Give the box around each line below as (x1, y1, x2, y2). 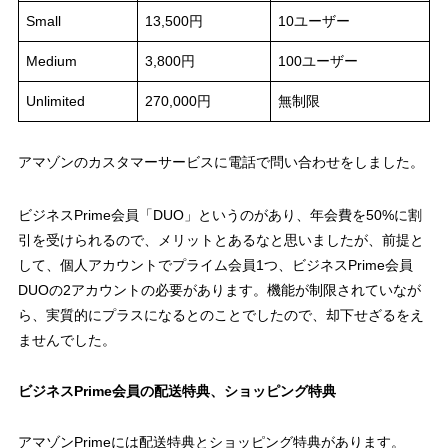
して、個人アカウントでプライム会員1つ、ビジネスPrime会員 (17, 257, 413, 274)
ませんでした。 (17, 332, 116, 349)
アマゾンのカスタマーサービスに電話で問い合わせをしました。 (17, 154, 424, 171)
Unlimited (25, 93, 85, 110)
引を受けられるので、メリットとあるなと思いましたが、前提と (17, 232, 424, 249)
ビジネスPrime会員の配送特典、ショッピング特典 (17, 383, 336, 400)
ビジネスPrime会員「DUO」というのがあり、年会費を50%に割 (17, 207, 422, 224)
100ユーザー (277, 53, 358, 70)
